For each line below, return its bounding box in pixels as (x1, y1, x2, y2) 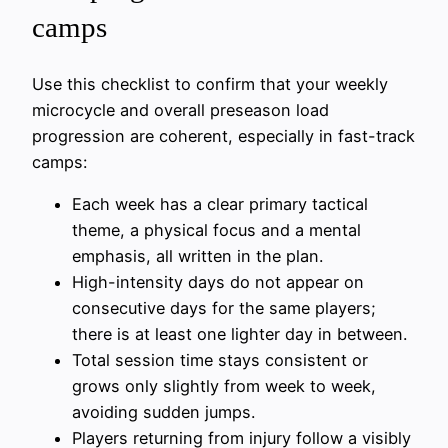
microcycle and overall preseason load (32, 99, 329, 120)
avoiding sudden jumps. (72, 402, 255, 423)
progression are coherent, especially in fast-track (32, 125, 415, 146)
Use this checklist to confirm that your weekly (32, 73, 388, 94)
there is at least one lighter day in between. (72, 324, 407, 345)
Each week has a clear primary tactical (72, 194, 368, 215)
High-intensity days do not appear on (72, 272, 364, 293)
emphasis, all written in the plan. (72, 246, 323, 267)
